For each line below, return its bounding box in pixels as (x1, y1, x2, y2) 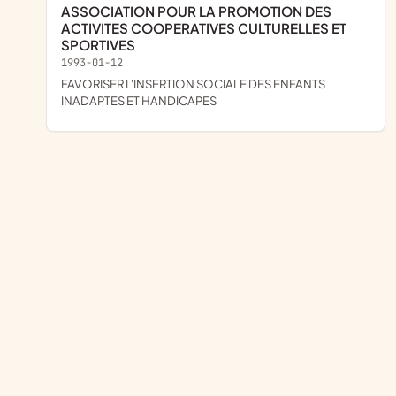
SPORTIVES (61, 36, 135, 54)
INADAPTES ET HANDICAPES (61, 92, 217, 108)
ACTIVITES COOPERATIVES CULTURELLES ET (61, 19, 346, 37)
